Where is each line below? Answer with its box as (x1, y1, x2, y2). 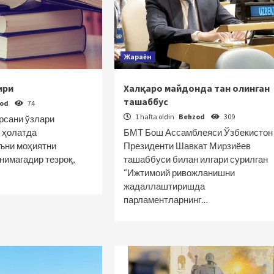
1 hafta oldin (133, 112, 176, 121)
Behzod (178, 112, 206, 121)
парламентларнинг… (123, 194, 208, 205)
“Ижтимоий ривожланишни (123, 167, 235, 178)
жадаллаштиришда (123, 180, 205, 191)
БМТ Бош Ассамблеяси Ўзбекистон (123, 127, 273, 138)
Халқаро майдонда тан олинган (123, 82, 270, 94)
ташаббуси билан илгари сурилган (123, 154, 268, 165)
